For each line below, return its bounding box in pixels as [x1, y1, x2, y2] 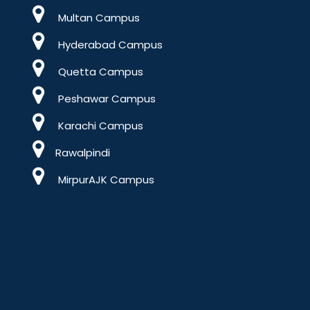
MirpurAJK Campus [55, 172, 154, 187]
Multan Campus [55, 10, 140, 25]
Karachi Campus [55, 118, 143, 133]
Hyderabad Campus [55, 37, 163, 52]
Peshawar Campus [55, 91, 156, 106]
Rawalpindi [55, 145, 110, 160]
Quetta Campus [55, 64, 143, 79]
